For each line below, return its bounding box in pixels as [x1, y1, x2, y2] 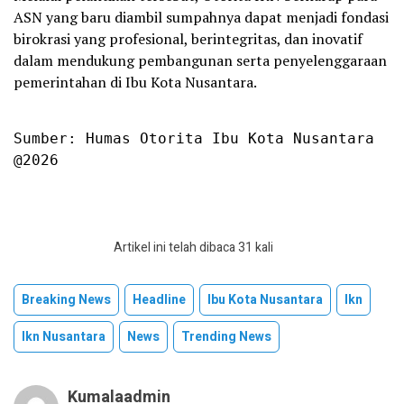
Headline [133, 290, 186, 310]
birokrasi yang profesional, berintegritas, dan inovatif [14, 29, 363, 50]
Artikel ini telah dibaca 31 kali [113, 238, 273, 258]
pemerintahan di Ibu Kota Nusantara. [14, 72, 257, 93]
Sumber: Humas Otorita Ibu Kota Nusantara [14, 130, 374, 148]
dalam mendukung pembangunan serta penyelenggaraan [14, 50, 387, 71]
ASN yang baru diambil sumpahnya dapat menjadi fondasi [14, 7, 389, 28]
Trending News [181, 327, 271, 347]
